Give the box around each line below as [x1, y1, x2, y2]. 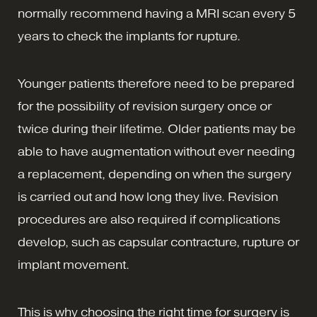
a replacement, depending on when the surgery [18, 168, 292, 182]
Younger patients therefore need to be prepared [18, 77, 294, 91]
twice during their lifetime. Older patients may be [18, 122, 296, 137]
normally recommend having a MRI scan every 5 [18, 7, 296, 21]
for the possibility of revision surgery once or [18, 100, 272, 114]
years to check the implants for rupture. [18, 30, 241, 44]
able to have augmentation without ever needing [18, 145, 295, 159]
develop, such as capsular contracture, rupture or [18, 236, 299, 250]
